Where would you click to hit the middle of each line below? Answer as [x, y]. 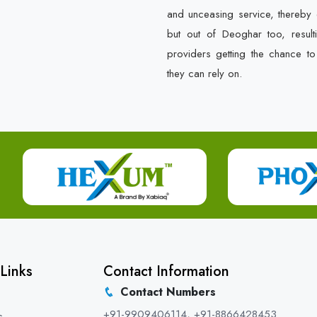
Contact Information [166, 271]
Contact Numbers [168, 292]
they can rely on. [204, 74]
